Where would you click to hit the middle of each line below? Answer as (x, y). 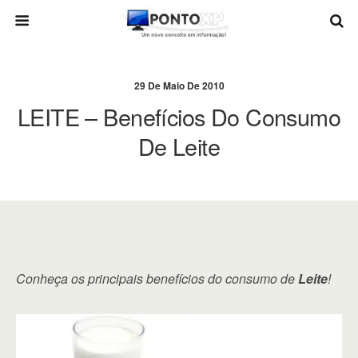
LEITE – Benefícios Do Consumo (179, 116)
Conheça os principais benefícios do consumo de (157, 278)
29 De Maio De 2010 (179, 86)
